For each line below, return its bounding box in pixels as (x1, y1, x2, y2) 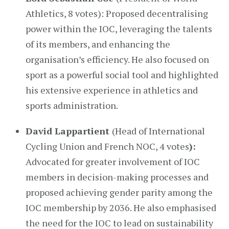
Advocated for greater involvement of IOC (26, 155, 200, 168)
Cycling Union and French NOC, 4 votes (26, 140, 189, 152)
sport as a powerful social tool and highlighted (26, 68, 218, 81)
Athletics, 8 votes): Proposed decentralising (26, 7, 208, 19)
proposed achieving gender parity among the (26, 186, 213, 198)
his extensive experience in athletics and (26, 84, 198, 96)
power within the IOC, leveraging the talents (26, 22, 212, 35)
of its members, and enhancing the (26, 38, 170, 50)
